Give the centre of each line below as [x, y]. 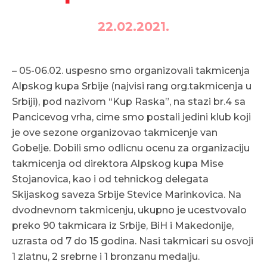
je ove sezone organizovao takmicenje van [115, 133]
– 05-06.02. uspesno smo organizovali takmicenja [131, 71]
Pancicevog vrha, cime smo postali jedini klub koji [131, 117]
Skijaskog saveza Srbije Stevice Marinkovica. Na [127, 195]
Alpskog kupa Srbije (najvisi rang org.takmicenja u [132, 86]
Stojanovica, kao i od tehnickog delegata [110, 179]
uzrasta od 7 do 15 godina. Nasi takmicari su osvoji [133, 241]
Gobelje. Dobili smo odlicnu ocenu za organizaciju [131, 148]
